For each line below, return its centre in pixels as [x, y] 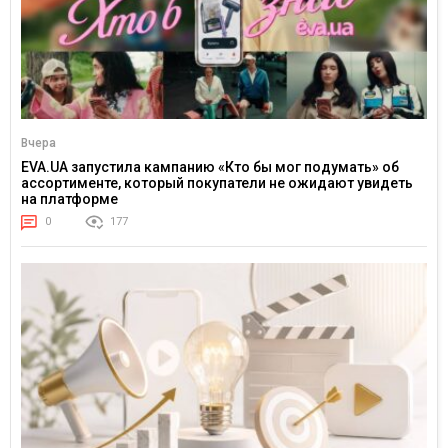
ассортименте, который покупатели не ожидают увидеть [217, 183]
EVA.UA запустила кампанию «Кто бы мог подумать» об [210, 167]
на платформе [69, 199]
